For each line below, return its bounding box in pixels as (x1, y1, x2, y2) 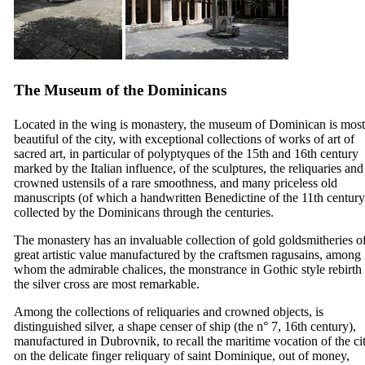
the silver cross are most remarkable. (14, 276, 200, 291)
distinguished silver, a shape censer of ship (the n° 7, (14, 319, 284, 333)
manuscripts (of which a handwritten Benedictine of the (14, 190, 301, 204)
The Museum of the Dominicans (14, 81, 226, 99)
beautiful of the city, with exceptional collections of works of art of (14, 131, 354, 146)
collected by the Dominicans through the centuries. (14, 204, 274, 219)
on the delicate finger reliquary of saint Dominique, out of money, (14, 348, 350, 363)
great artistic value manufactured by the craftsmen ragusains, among (14, 247, 361, 262)
